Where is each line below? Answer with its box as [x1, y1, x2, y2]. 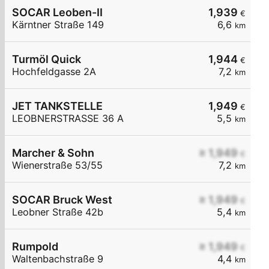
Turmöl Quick [12, 53, 81, 66]
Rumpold [12, 240, 58, 253]
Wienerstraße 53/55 [12, 159, 103, 172]
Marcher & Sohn [12, 147, 94, 160]
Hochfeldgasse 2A [12, 65, 96, 78]
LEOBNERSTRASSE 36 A [12, 112, 124, 125]
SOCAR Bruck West [12, 193, 112, 207]
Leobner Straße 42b [12, 206, 103, 219]
